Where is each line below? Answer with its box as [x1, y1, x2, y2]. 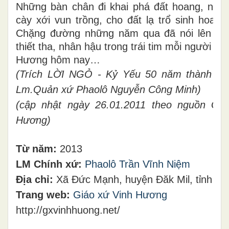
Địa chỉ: [16, 173, 56, 185]
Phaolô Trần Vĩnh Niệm [85, 158, 190, 170]
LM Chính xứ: [16, 158, 85, 170]
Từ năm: [16, 143, 60, 154]
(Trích [16, 68, 48, 80]
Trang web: [16, 189, 73, 200]
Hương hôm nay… [16, 54, 100, 65]
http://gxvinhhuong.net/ [16, 204, 120, 216]
